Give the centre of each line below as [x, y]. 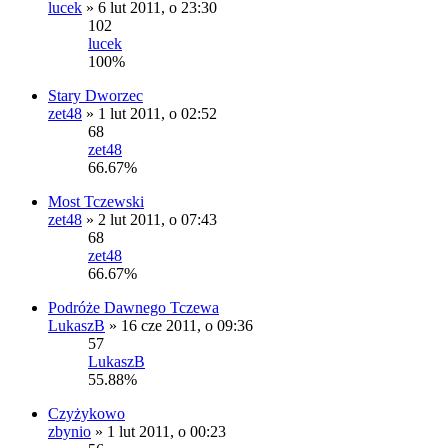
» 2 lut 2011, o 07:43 [149, 220]
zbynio [69, 432]
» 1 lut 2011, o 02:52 [149, 114]
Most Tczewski [96, 202]
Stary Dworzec [95, 96]
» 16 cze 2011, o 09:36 [179, 326]
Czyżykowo [86, 414]
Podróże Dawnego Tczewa [133, 308]
